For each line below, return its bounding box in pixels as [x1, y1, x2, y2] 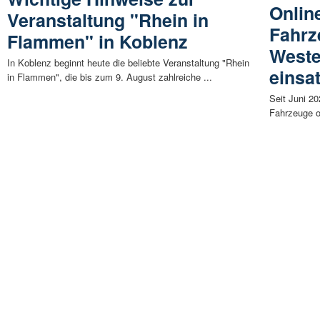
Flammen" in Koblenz [7, 29, 188, 55]
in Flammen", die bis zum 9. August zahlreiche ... [7, 70, 212, 84]
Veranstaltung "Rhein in [7, 7, 209, 34]
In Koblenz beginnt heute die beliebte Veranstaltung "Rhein [7, 56, 249, 70]
